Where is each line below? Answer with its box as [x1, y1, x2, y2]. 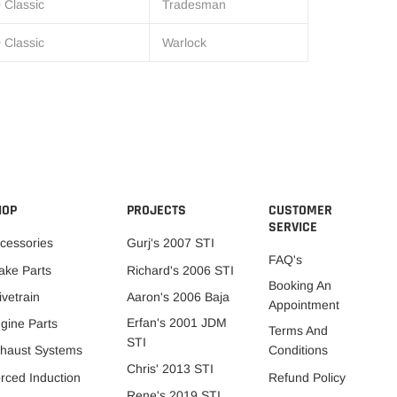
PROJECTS [127, 200, 187, 220]
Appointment [268, 298, 339, 313]
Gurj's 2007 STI [127, 236, 215, 251]
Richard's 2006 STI [127, 262, 235, 277]
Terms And [268, 323, 328, 339]
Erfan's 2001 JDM [127, 315, 228, 330]
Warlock [162, 35, 206, 51]
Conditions [268, 343, 328, 358]
